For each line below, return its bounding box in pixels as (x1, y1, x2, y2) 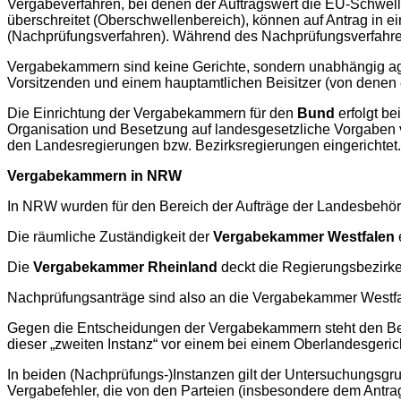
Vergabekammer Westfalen (213, 228, 395, 244)
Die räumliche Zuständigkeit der (7, 228, 213, 244)
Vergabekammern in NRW (7, 167, 182, 183)
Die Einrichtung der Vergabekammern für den (7, 105, 297, 121)
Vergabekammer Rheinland (33, 259, 218, 275)
